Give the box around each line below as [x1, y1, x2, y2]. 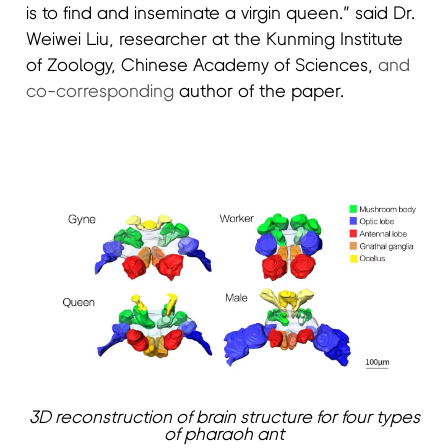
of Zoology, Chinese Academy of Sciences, [26, 57, 379, 76]
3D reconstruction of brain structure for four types [28, 408, 420, 427]
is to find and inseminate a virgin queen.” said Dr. [26, 5, 416, 24]
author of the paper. [179, 83, 345, 102]
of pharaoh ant [164, 425, 284, 444]
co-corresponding [26, 83, 180, 102]
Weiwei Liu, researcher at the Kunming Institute [26, 31, 404, 50]
